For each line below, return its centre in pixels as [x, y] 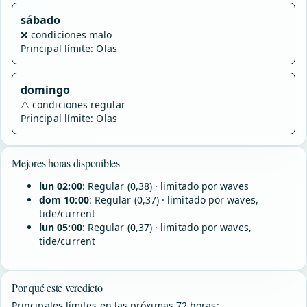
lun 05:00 [61, 227]
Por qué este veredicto [57, 287]
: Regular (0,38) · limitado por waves [165, 186]
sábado [41, 20]
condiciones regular [79, 105]
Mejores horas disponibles [66, 163]
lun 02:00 [61, 186]
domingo [46, 90]
